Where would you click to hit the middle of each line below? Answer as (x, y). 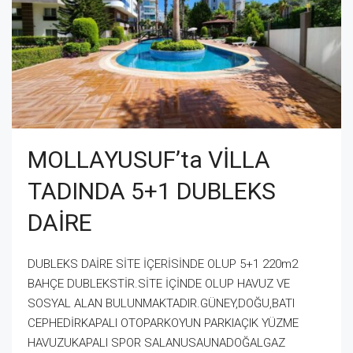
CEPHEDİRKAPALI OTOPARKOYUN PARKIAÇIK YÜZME (163, 323)
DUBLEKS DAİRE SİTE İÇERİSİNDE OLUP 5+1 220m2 (163, 264)
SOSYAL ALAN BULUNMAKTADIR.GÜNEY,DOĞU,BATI (161, 303)
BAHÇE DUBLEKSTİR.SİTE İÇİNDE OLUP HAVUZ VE (159, 283)
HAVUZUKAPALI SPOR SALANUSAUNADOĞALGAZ (156, 342)
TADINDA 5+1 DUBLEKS (152, 191)
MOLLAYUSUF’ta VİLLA (149, 159)
